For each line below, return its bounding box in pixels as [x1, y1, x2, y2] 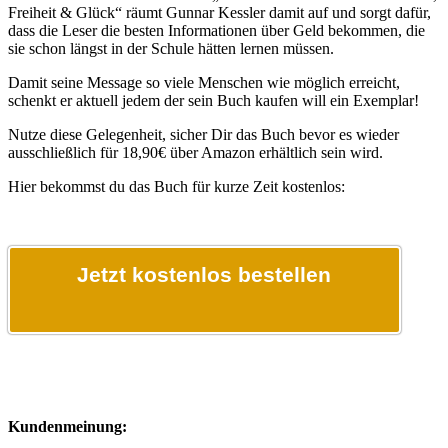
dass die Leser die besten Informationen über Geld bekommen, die [8, 21, 425, 39]
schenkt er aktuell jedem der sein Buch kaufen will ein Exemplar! [8, 91, 419, 109]
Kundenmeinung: [8, 417, 127, 435]
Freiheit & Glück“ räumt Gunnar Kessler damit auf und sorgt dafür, [8, 3, 431, 21]
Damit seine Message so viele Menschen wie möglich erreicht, [8, 73, 400, 91]
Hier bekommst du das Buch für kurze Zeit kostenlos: [8, 177, 345, 195]
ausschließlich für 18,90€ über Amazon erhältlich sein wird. [8, 143, 383, 161]
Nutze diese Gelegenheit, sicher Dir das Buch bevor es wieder [8, 125, 399, 143]
